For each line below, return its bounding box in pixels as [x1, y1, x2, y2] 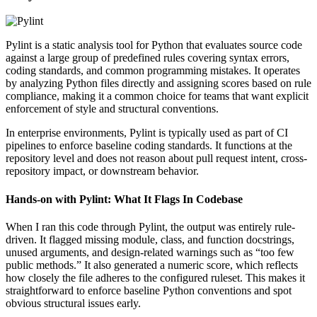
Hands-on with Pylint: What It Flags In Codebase [6, 192, 243, 205]
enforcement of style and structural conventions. [6, 103, 219, 115]
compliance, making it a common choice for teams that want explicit [6, 90, 309, 103]
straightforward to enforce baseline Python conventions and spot [6, 284, 292, 296]
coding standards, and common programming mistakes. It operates [6, 64, 300, 77]
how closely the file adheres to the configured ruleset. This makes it [6, 271, 305, 284]
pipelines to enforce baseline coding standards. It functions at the [6, 139, 292, 152]
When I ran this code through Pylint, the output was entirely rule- [6, 220, 295, 233]
